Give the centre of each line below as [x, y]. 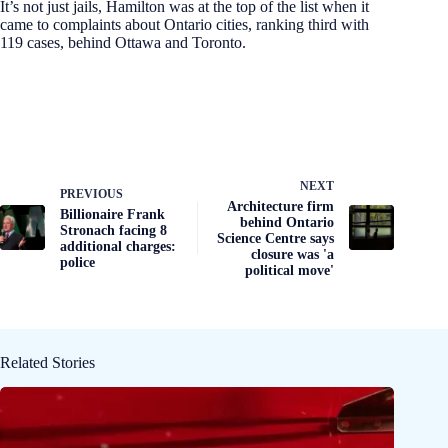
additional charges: [118, 247]
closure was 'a [293, 255]
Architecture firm [281, 207]
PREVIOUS [91, 194]
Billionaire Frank [112, 215]
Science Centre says [276, 239]
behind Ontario [287, 223]
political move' [290, 271]
